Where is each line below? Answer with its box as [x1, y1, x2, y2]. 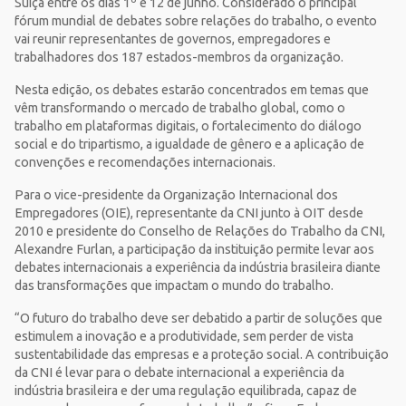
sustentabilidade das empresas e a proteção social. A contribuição [14, 347, 389, 362]
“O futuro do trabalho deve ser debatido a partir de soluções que [14, 311, 382, 326]
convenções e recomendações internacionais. [14, 155, 278, 170]
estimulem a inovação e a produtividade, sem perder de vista [14, 329, 353, 344]
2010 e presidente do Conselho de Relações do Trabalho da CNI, [14, 224, 385, 239]
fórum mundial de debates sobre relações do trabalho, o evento [14, 14, 377, 29]
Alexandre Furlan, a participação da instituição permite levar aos [14, 242, 374, 257]
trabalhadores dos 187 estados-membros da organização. [14, 50, 346, 65]
